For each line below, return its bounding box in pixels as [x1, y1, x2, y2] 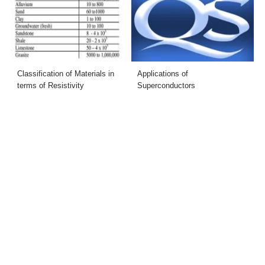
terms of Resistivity [17, 80, 85, 90]
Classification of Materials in [17, 69, 115, 78]
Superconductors [137, 80, 195, 90]
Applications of [137, 69, 188, 78]
